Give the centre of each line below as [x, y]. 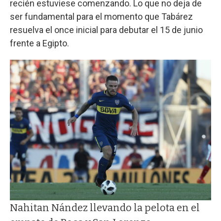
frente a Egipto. [39, 43]
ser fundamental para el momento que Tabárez [101, 16]
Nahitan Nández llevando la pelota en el [105, 207]
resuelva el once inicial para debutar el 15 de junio [106, 30]
